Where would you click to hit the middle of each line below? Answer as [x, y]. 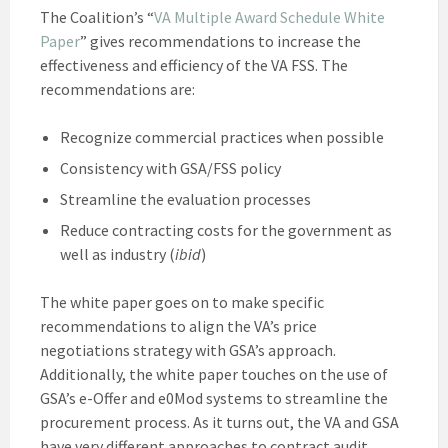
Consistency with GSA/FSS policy [170, 167]
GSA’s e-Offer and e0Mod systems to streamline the [214, 397]
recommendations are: [117, 88]
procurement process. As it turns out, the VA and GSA [219, 421]
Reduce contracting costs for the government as [226, 229]
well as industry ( [117, 253]
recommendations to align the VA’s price [178, 325]
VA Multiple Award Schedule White [269, 16]
